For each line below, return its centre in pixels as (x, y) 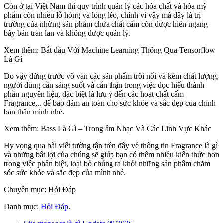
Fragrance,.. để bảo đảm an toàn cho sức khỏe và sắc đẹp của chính (110, 103)
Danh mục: (22, 206)
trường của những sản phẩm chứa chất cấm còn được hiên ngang (106, 24)
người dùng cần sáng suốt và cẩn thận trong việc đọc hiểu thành (104, 85)
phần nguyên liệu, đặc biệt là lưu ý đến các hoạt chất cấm (94, 94)
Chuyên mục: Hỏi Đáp (40, 189)
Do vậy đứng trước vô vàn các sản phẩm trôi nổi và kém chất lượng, (111, 76)
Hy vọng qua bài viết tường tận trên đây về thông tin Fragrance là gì (111, 145)
